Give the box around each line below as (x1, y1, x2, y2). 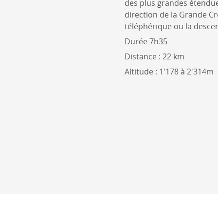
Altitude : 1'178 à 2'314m (125, 66, 214, 77)
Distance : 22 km (125, 51, 184, 62)
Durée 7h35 (125, 36, 167, 47)
